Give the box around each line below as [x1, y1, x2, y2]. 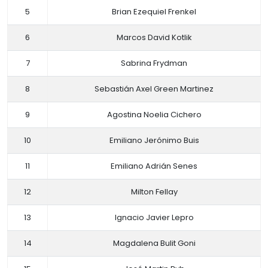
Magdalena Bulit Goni [112, 237, 196, 249]
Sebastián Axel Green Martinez [95, 83, 214, 95]
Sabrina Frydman [121, 57, 187, 69]
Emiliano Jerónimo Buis [109, 135, 199, 146]
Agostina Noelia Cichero [106, 109, 202, 120]
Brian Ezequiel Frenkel [112, 6, 196, 17]
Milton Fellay [130, 186, 178, 197]
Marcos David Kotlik [116, 32, 192, 43]
